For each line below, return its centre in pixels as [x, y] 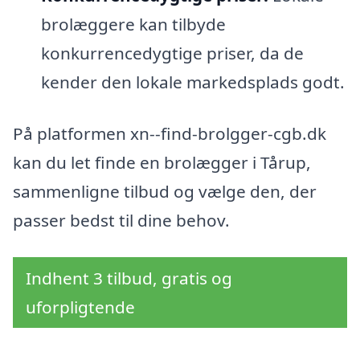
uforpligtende [80, 307]
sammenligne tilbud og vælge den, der [165, 192]
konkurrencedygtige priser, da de [172, 53]
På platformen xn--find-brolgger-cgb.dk [170, 134]
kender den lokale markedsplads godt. [192, 82]
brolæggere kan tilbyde [133, 25]
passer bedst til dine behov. [121, 221]
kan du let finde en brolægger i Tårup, [162, 163]
